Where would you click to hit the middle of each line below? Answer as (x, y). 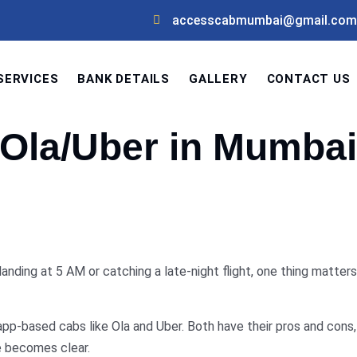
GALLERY (218, 79)
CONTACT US (308, 79)
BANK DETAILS (124, 79)
